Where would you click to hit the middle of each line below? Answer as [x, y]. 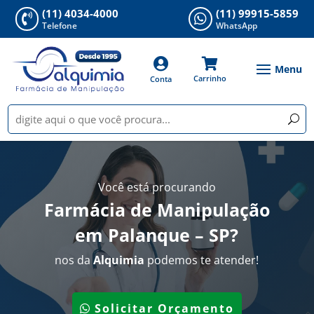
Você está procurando [157, 187]
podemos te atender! [202, 260]
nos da [74, 260]
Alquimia [119, 260]
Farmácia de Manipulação [157, 209]
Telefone [60, 26]
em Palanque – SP [153, 234]
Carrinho [210, 78]
